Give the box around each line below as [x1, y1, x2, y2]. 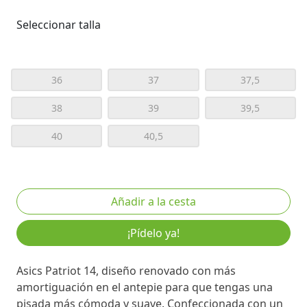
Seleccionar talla [16, 16, 101, 32]
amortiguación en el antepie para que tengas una [16, 279, 273, 295]
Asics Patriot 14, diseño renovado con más [16, 262, 236, 278]
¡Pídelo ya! [127, 225, 180, 241]
